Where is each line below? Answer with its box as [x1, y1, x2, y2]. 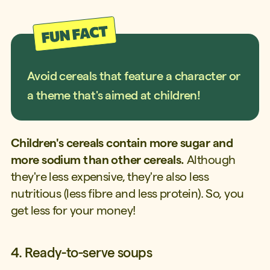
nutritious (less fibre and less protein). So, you [10, 186, 244, 200]
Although [184, 152, 236, 166]
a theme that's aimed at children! [27, 88, 201, 102]
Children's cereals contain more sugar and [10, 136, 233, 149]
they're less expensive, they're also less [10, 169, 209, 183]
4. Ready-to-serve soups [10, 245, 152, 260]
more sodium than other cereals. [10, 152, 184, 166]
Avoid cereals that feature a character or [27, 69, 240, 83]
